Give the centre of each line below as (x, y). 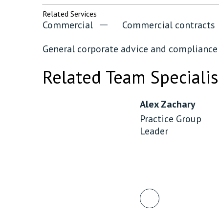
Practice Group (171, 119)
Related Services (70, 14)
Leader (154, 131)
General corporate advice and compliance (130, 49)
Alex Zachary (168, 104)
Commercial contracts (169, 25)
